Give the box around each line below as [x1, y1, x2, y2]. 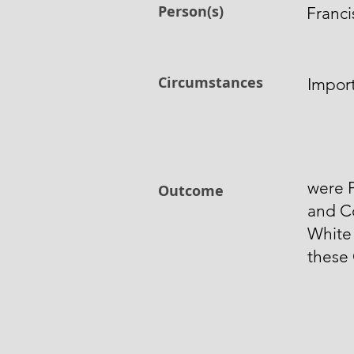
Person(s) [158, 2, 224, 21]
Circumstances [158, 73, 263, 92]
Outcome [158, 181, 224, 201]
